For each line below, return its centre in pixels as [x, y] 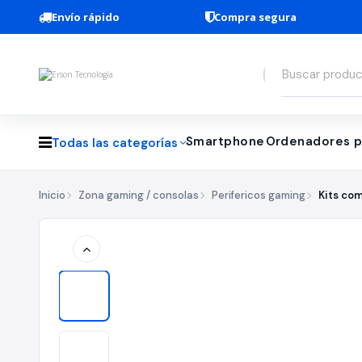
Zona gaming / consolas [139, 195]
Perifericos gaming [259, 195]
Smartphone [225, 141]
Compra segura [256, 17]
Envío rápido [86, 17]
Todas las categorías [115, 143]
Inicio [52, 195]
